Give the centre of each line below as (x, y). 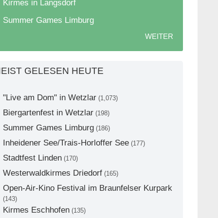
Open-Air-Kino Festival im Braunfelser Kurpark (88, 188)
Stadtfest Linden (32, 158)
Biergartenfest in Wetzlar (48, 113)
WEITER (159, 36)
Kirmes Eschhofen (36, 210)
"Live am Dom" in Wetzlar (50, 98)
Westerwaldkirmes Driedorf (53, 173)
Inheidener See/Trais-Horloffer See (66, 143)
